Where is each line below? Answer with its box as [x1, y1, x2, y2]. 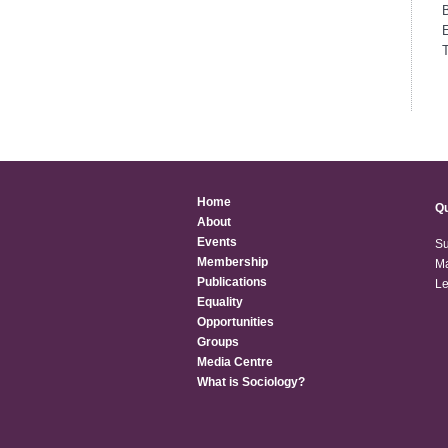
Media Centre [197, 355, 273, 369]
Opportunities [197, 315, 274, 329]
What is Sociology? [197, 375, 305, 389]
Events [197, 235, 237, 249]
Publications [197, 275, 267, 289]
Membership [197, 255, 268, 269]
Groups [197, 335, 239, 349]
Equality [197, 295, 243, 309]
